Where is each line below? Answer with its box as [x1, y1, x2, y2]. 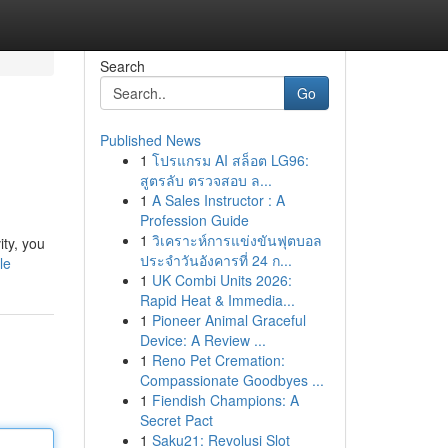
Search [99, 56, 145, 76]
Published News [99, 130, 201, 150]
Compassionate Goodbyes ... [139, 370, 324, 390]
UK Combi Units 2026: [151, 270, 292, 290]
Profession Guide [139, 210, 249, 230]
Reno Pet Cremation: [151, 350, 285, 370]
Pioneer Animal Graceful [151, 310, 306, 330]
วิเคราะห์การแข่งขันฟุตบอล [151, 230, 322, 250]
